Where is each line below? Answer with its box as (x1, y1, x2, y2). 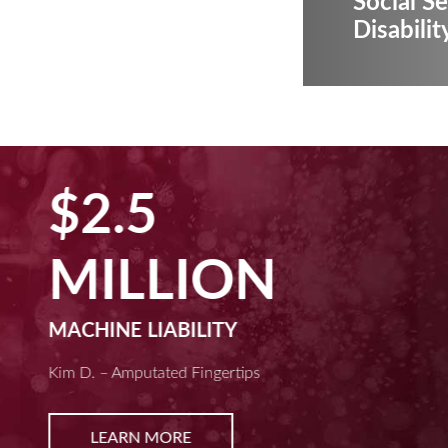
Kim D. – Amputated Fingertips (48, 365, 261, 381)
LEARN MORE (90, 430, 192, 446)
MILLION (48, 255, 277, 310)
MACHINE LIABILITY (48, 321, 238, 341)
